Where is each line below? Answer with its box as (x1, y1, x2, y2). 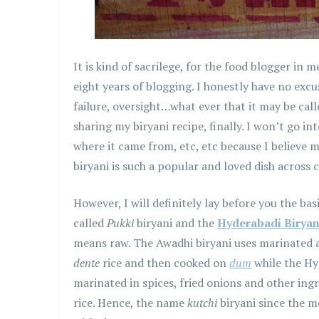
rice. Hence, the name (73, 295, 188, 311)
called (73, 215, 108, 231)
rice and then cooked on (103, 255, 230, 271)
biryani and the (134, 215, 218, 231)
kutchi (187, 295, 221, 311)
